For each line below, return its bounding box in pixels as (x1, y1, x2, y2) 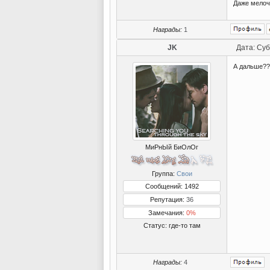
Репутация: (150, 196, 186, 203)
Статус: (143, 222, 169, 229)
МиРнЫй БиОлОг (145, 143, 198, 151)
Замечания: (148, 209, 186, 216)
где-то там (168, 222, 201, 229)
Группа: (151, 170, 177, 177)
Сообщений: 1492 (145, 183, 199, 190)
